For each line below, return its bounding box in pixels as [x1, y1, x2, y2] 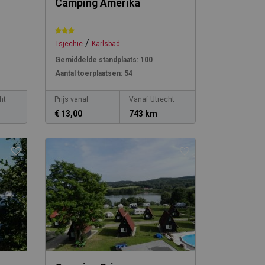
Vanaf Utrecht [129, 95, 175, 104]
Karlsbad [91, 40, 120, 48]
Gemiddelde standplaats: [54, 56, 138, 64]
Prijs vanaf [54, 95, 89, 104]
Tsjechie [54, 40, 83, 48]
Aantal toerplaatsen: [54, 69, 122, 77]
